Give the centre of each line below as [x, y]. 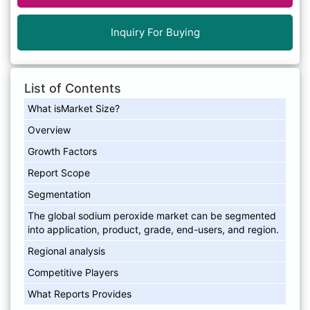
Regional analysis [66, 251]
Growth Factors [62, 151]
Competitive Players [73, 272]
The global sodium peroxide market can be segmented [152, 216]
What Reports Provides [80, 294]
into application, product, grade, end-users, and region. [153, 229]
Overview [49, 130]
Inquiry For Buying [155, 32]
